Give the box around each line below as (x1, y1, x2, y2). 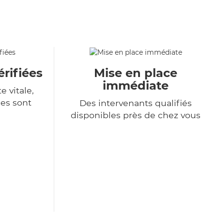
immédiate (103, 78, 169, 93)
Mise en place (94, 66, 177, 80)
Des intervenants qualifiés (79, 98, 192, 108)
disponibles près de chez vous (71, 110, 201, 121)
